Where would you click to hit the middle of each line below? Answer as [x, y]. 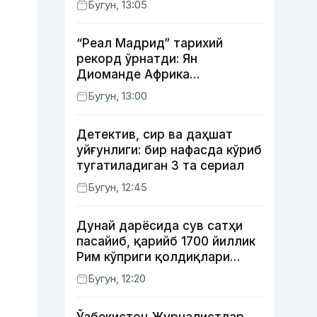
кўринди [102, 272]
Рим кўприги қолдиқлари [153, 257]
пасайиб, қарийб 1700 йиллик [166, 241]
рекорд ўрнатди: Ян [137, 59]
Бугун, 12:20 [117, 278]
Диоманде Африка [133, 74]
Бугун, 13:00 [117, 96]
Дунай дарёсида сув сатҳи [160, 226]
